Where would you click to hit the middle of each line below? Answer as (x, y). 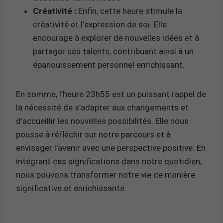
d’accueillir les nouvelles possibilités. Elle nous (102, 121)
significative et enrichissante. (71, 188)
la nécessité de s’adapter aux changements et (102, 107)
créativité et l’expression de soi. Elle (100, 24)
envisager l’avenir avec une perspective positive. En (111, 148)
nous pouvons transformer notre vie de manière (106, 174)
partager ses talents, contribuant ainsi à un (113, 51)
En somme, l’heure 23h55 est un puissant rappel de (111, 94)
